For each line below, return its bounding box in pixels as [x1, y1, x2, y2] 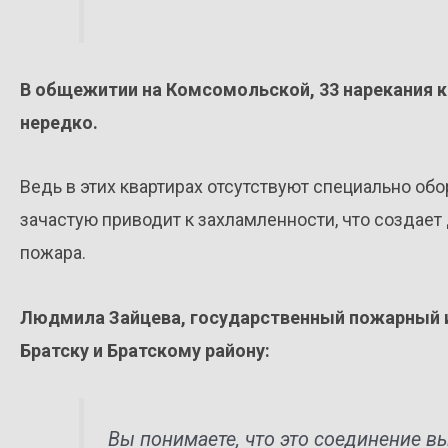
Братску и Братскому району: [20, 339, 270, 361]
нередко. [20, 111, 98, 133]
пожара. [20, 242, 86, 264]
